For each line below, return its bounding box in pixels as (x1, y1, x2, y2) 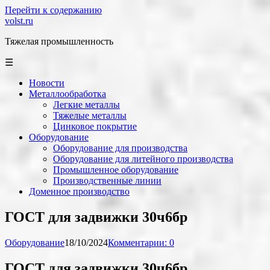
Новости (29, 78, 64, 88)
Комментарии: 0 (108, 237, 174, 248)
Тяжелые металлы (53, 110, 127, 121)
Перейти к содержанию (5, 5, 102, 15)
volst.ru (5, 16, 33, 26)
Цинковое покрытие (53, 121, 137, 131)
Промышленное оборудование (53, 165, 178, 175)
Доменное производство (29, 186, 130, 196)
